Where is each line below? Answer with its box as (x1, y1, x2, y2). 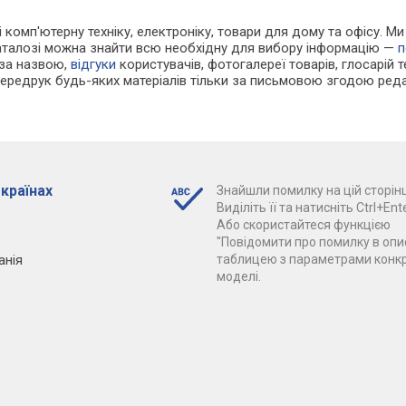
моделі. (216, 269, 261, 285)
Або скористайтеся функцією (216, 217, 391, 233)
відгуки (71, 56, 117, 73)
